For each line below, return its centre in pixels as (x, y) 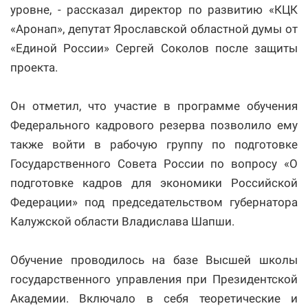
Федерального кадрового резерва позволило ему (154, 125)
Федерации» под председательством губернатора (154, 202)
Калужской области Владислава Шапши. (122, 222)
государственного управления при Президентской (154, 279)
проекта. (34, 68)
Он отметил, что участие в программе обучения (154, 106)
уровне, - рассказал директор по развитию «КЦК (154, 10)
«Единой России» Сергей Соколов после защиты (154, 48)
